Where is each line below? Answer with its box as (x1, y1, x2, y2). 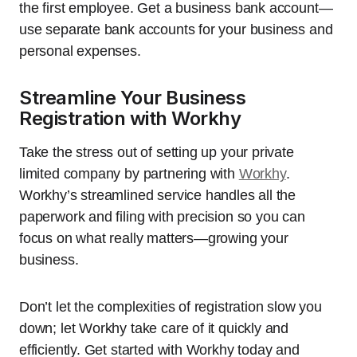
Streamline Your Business (19, 86, 246, 109)
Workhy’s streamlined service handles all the (19, 187, 296, 203)
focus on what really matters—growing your (19, 230, 288, 246)
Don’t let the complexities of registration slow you (19, 299, 322, 315)
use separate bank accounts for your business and (19, 22, 333, 37)
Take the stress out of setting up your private (19, 144, 294, 160)
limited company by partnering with (19, 166, 239, 182)
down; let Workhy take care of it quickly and (19, 320, 289, 336)
